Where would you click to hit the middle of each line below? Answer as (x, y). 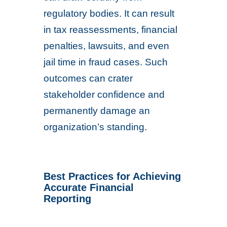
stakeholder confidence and (104, 94)
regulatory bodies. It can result (109, 13)
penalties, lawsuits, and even (107, 46)
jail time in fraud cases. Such (106, 62)
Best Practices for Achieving (112, 176)
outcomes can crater (88, 78)
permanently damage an (97, 111)
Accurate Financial (89, 187)
